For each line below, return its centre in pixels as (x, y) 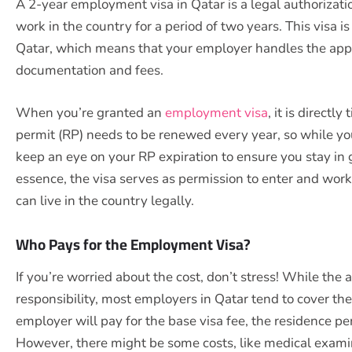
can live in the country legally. (105, 200)
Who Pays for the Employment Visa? (133, 244)
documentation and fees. (90, 71)
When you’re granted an (90, 112)
